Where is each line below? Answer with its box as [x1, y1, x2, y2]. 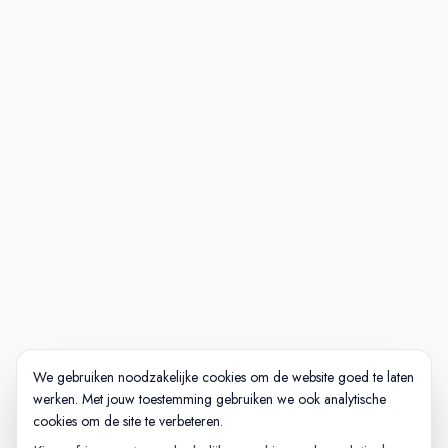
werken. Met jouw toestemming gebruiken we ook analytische [33, 389, 386, 409]
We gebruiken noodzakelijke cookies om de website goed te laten [33, 367, 414, 387]
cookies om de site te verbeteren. [33, 411, 223, 431]
